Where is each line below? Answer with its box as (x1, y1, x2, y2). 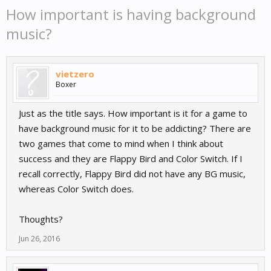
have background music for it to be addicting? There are (19, 122, 251, 135)
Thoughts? (19, 213, 63, 226)
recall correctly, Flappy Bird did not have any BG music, (19, 168, 246, 180)
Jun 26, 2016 (19, 233, 60, 244)
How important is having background (6, 4, 256, 25)
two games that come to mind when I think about (19, 137, 223, 150)
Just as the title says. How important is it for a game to (19, 107, 247, 120)
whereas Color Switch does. (19, 183, 134, 195)
